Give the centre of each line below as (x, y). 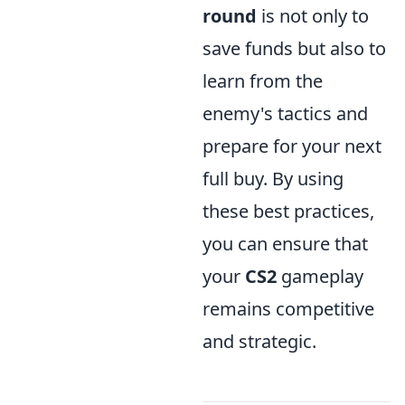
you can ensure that (285, 244)
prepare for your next (292, 146)
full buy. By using (273, 179)
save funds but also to (294, 48)
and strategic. (259, 341)
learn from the (263, 81)
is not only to (313, 16)
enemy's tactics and (285, 113)
